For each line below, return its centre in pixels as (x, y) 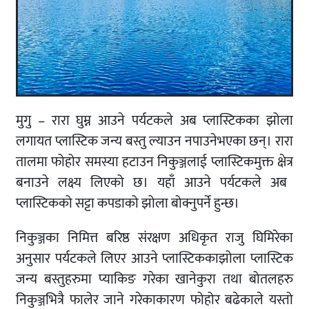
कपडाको (118, 203)
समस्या (101, 162)
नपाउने (201, 141)
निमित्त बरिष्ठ (99, 238)
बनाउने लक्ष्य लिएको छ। (87, 182)
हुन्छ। (227, 203)
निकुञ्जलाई (182, 162)
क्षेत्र (286, 162)
